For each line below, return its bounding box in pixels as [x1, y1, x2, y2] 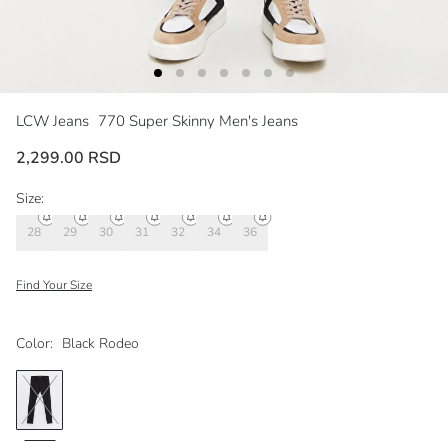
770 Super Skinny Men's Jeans [98, 110, 298, 131]
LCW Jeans [16, 110, 93, 131]
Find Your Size [16, 276, 92, 293]
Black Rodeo [62, 333, 139, 353]
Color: [16, 333, 53, 353]
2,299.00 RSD [16, 146, 121, 169]
